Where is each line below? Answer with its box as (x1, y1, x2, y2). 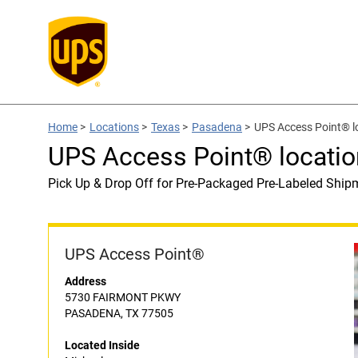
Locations (89, 121, 139, 133)
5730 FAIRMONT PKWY (65, 291, 181, 304)
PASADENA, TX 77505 (65, 307, 173, 320)
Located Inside (65, 339, 140, 352)
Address (65, 275, 106, 288)
